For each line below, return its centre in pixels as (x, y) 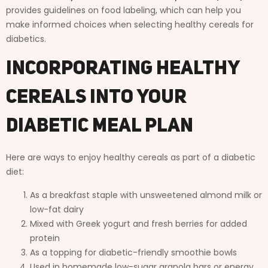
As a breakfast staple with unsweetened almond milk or (146, 195)
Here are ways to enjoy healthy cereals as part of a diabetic (131, 157)
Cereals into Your (96, 98)
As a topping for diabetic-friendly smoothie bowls (133, 252)
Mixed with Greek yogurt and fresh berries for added (138, 223)
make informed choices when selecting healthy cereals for (130, 24)
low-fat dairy (57, 209)
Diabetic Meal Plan (100, 127)
